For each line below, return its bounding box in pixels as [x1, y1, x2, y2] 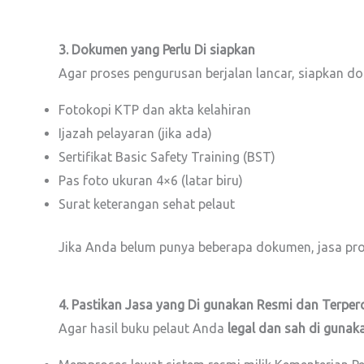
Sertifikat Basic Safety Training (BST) [58, 149, 275, 164]
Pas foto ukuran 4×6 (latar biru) [58, 173, 243, 188]
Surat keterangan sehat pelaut [58, 197, 235, 211]
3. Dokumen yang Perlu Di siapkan [58, 42, 255, 57]
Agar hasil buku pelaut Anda [58, 321, 227, 336]
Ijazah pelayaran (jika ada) [58, 126, 212, 141]
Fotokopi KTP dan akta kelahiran [58, 102, 251, 117]
